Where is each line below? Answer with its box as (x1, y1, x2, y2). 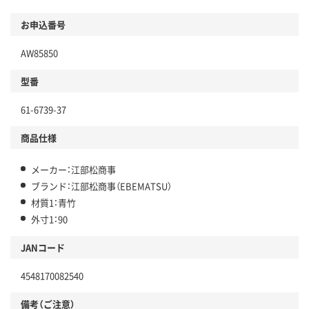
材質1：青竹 (31, 195, 76, 209)
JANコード (21, 240, 65, 254)
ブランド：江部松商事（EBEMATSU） (31, 179, 172, 192)
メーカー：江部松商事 (31, 162, 116, 176)
